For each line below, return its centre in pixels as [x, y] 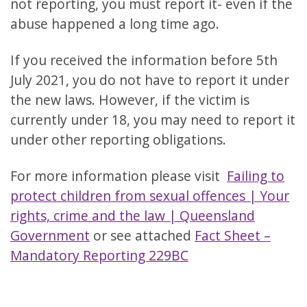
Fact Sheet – [233, 236]
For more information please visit [119, 176]
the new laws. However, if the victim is [130, 100]
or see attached [142, 236]
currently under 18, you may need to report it [153, 120]
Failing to [256, 176]
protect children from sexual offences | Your [150, 196]
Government [50, 236]
